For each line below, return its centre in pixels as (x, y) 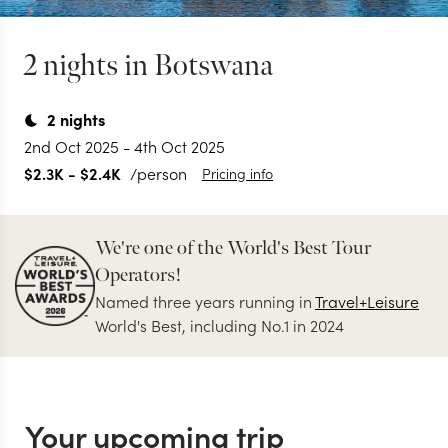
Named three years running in (205, 301)
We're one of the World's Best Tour (233, 248)
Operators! (138, 275)
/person (158, 173)
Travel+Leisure (367, 301)
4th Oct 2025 (179, 146)
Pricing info (237, 173)
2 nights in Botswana (148, 66)
